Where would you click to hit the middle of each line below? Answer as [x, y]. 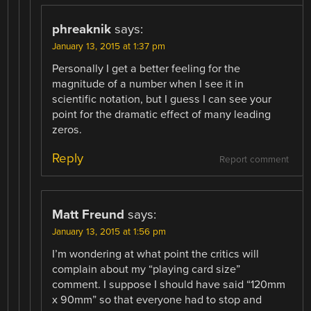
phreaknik [82, 30]
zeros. [67, 130]
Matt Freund [89, 215]
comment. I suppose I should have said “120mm [169, 285]
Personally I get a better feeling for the [146, 69]
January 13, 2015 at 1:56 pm [109, 232]
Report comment [254, 160]
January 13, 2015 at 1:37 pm [109, 47]
